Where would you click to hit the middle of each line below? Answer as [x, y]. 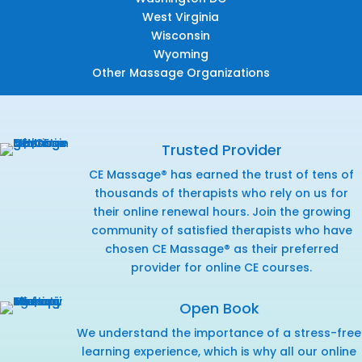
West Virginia [181, 17]
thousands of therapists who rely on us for [221, 193]
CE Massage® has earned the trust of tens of [221, 174]
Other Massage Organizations [181, 72]
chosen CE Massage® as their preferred [221, 248]
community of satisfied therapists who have [221, 230]
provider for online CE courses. [221, 267]
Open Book [219, 308]
